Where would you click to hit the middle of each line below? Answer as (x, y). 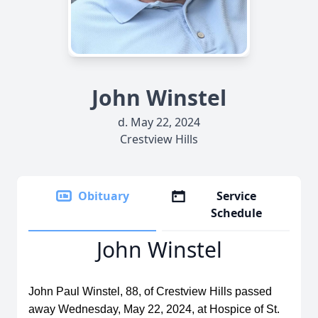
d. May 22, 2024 (159, 122)
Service (237, 196)
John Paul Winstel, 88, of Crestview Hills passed (150, 291)
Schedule (237, 213)
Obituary (104, 196)
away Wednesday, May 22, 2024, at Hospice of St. (154, 309)
